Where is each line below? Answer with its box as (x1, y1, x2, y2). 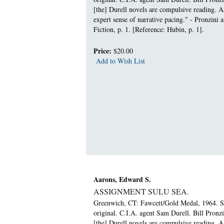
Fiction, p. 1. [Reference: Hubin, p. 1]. (93, 24, 204, 34)
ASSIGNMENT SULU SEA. (93, 185, 189, 196)
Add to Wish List (96, 56, 145, 65)
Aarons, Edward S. (93, 173, 151, 184)
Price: (93, 45, 113, 56)
